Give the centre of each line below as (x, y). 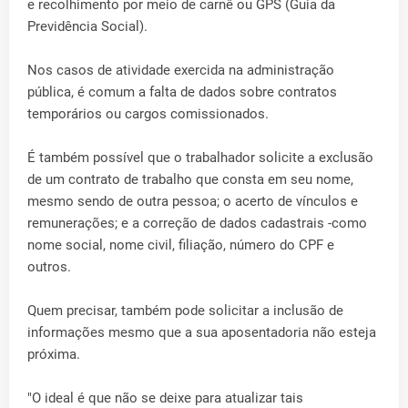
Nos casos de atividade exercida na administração (181, 71)
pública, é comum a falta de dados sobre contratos (182, 92)
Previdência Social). (87, 27)
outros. (49, 267)
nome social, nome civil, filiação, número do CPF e (181, 245)
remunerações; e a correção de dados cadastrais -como (197, 224)
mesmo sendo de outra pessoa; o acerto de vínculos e (193, 202)
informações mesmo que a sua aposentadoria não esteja (202, 333)
